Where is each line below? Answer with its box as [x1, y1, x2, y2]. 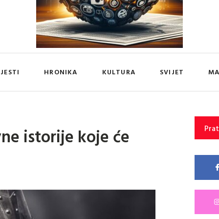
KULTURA [102, 66, 135, 77]
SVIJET [159, 66, 184, 77]
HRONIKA [44, 66, 78, 77]
